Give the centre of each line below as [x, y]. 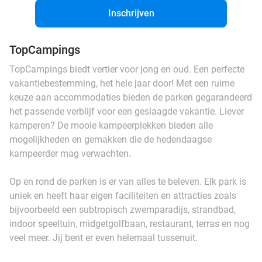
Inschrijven [131, 13]
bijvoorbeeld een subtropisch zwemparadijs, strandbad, [123, 209]
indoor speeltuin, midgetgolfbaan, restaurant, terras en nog [130, 223]
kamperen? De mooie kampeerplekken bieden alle [111, 125]
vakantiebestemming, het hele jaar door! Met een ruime [122, 83]
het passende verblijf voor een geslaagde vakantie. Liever [127, 111]
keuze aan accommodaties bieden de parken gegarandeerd [131, 97]
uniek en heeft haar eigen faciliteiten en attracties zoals [123, 195]
